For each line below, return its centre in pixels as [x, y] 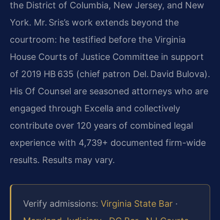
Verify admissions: [62, 204]
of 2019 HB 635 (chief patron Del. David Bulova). [110, 74]
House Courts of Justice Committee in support [107, 57]
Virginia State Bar [137, 204]
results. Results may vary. [62, 160]
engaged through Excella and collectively [95, 109]
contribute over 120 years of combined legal [101, 126]
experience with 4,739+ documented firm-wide [108, 143]
